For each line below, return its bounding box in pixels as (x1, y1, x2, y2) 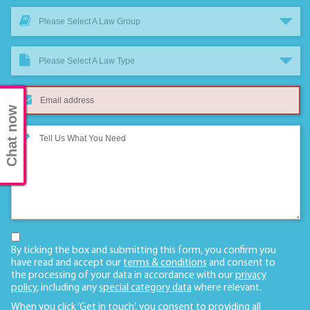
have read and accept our (11, 258, 123, 269)
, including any (37, 283, 99, 294)
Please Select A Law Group (39, 16, 140, 26)
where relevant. (192, 283, 262, 294)
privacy (235, 271, 266, 282)
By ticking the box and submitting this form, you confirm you (11, 246, 276, 257)
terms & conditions (123, 258, 207, 269)
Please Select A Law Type (39, 55, 135, 66)
